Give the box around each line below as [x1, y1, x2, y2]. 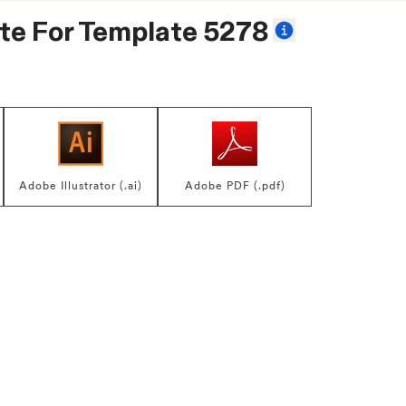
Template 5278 [78, 14, 269, 48]
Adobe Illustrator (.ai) [19, 179, 142, 193]
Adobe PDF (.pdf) [184, 179, 285, 193]
